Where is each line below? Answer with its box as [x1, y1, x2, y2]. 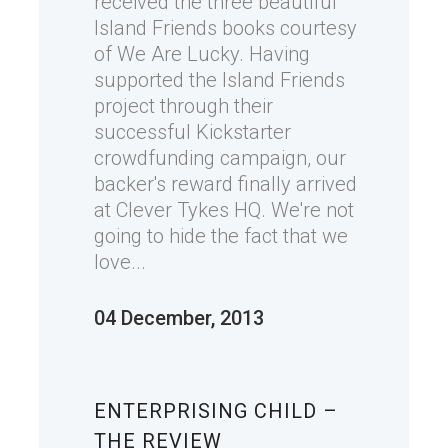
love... [94, 250, 146, 274]
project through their [94, 94, 273, 118]
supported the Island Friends [94, 68, 345, 92]
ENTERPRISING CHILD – [94, 399, 338, 423]
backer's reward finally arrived [94, 172, 357, 196]
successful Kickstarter [94, 120, 291, 144]
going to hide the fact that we [94, 224, 348, 248]
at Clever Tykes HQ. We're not [94, 198, 354, 222]
